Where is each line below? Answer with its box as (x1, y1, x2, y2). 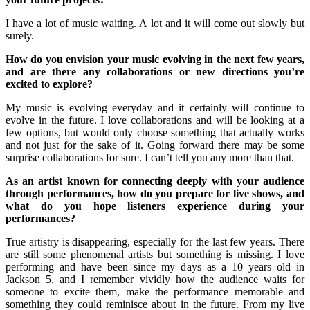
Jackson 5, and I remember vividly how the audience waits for (6, 273, 304, 285)
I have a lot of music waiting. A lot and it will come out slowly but (6, 17, 304, 29)
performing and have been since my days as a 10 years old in (6, 260, 304, 273)
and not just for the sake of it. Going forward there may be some (6, 138, 304, 151)
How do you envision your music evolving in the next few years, (6, 53, 304, 65)
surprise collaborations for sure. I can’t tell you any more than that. (6, 151, 294, 163)
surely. (6, 29, 39, 42)
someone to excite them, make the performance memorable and (6, 285, 304, 298)
